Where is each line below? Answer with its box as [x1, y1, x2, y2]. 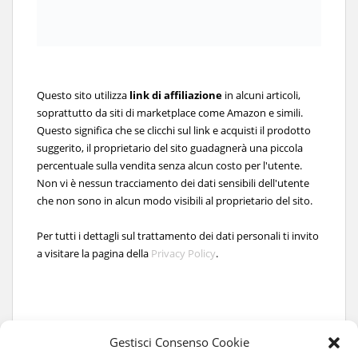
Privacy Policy [151, 246, 216, 261]
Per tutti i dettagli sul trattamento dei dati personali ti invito [37, 229, 319, 244]
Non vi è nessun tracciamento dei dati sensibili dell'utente [37, 176, 309, 191]
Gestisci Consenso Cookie [109, 334, 249, 350]
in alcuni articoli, [222, 88, 300, 103]
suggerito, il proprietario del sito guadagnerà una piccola [37, 141, 303, 156]
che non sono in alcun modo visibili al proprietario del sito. [37, 193, 312, 209]
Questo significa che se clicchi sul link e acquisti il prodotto [37, 123, 311, 138]
